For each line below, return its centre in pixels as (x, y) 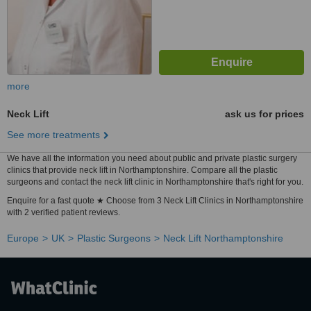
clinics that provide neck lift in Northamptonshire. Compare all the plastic (142, 170)
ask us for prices (264, 114)
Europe (23, 238)
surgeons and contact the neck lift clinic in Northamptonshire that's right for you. (155, 182)
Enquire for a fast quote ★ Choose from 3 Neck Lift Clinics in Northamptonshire (155, 201)
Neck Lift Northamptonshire (223, 238)
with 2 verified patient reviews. (64, 212)
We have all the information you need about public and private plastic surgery (152, 158)
